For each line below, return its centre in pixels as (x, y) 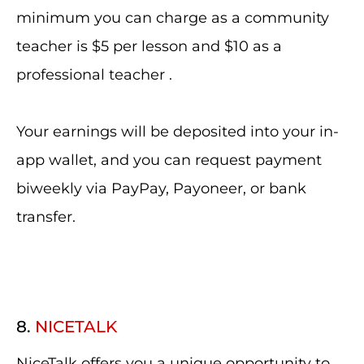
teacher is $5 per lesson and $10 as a (149, 46)
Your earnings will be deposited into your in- (178, 132)
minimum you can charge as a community (173, 18)
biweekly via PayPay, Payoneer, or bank (161, 188)
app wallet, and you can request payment (169, 160)
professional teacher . (94, 75)
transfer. (46, 217)
